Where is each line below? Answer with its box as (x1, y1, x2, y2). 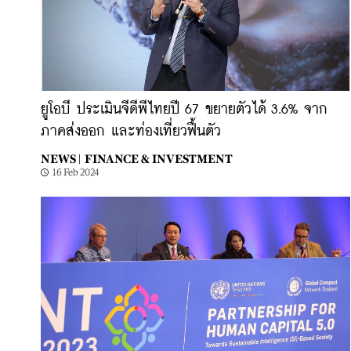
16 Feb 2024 (52, 167, 100, 178)
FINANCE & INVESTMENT (85, 152, 233, 165)
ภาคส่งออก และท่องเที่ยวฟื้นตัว (41, 125, 221, 139)
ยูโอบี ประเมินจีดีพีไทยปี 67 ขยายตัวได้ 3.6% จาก (41, 103, 327, 117)
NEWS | (41, 152, 81, 165)
